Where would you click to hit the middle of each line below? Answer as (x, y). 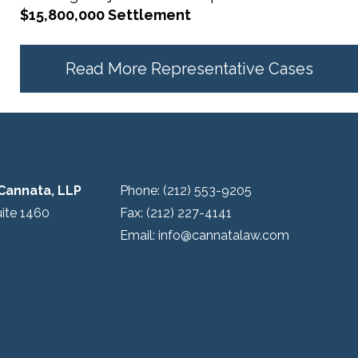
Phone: (141, 191)
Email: (139, 235)
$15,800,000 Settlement (105, 15)
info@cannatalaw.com (224, 235)
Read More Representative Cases (189, 69)
